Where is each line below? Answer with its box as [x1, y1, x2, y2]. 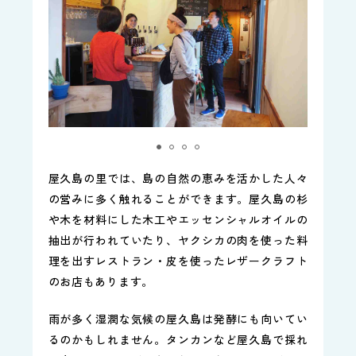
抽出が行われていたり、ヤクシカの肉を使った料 [48, 232, 308, 249]
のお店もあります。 [48, 273, 153, 290]
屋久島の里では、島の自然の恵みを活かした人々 [48, 170, 308, 187]
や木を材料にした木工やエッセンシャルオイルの [48, 211, 308, 228]
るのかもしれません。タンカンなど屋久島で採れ [48, 331, 308, 348]
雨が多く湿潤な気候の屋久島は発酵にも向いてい [48, 311, 308, 327]
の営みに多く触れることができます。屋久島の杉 [48, 191, 308, 207]
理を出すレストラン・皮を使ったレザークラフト [48, 253, 308, 269]
